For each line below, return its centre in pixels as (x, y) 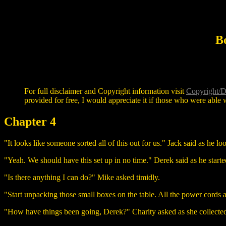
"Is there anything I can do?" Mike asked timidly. (82, 177)
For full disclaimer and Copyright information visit (105, 91)
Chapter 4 (30, 121)
